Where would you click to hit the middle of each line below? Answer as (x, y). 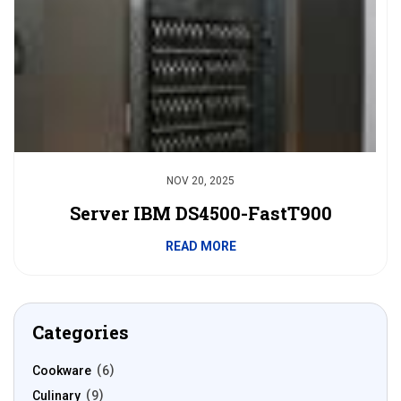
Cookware (62, 371)
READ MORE (200, 246)
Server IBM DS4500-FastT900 (200, 213)
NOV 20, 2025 (200, 181)
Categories (81, 332)
